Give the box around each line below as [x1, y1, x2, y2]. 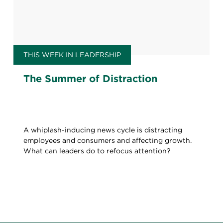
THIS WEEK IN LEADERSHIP [23, 51, 121, 59]
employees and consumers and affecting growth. [23, 136, 192, 144]
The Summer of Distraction [23, 73, 157, 85]
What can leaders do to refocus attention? [23, 147, 171, 155]
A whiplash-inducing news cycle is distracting [23, 126, 182, 134]
